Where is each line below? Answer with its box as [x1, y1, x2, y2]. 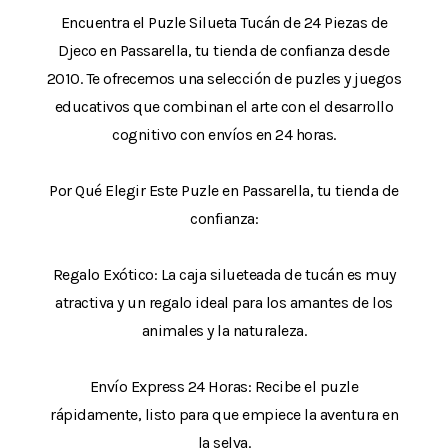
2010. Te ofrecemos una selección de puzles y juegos [46, 68, 402, 88]
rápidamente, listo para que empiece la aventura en [50, 404, 398, 424]
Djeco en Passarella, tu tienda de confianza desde [58, 40, 390, 60]
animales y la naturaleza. [141, 320, 307, 340]
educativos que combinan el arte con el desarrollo [54, 96, 394, 116]
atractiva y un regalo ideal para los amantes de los [55, 292, 393, 312]
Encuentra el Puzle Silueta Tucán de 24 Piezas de [60, 12, 388, 32]
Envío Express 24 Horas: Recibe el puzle [89, 376, 359, 396]
